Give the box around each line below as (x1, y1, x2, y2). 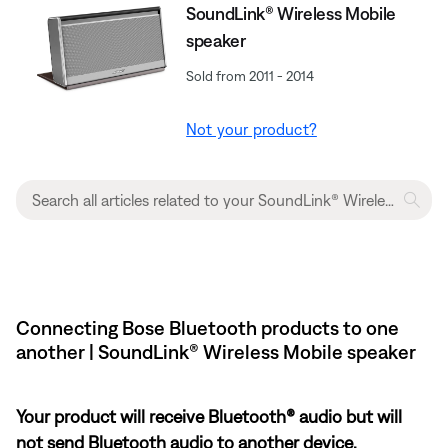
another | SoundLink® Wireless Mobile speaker (16, 339, 416, 363)
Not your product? (186, 119, 317, 138)
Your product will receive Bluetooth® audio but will (16, 405, 402, 427)
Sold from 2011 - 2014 (186, 67, 315, 84)
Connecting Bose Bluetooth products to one (16, 315, 399, 339)
